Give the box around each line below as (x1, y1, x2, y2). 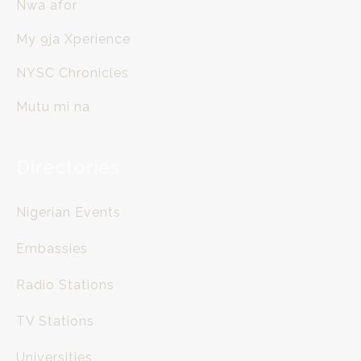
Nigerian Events (16, 205, 121, 220)
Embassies (16, 241, 88, 256)
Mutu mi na (16, 99, 90, 114)
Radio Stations (16, 277, 114, 293)
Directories (16, 156, 119, 179)
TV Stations (16, 313, 94, 329)
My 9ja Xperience (16, 31, 135, 47)
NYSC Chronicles (16, 65, 129, 81)
